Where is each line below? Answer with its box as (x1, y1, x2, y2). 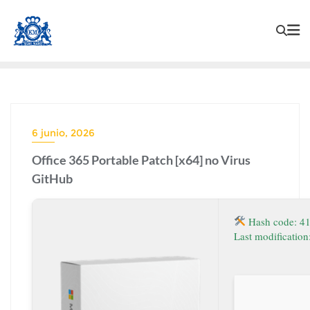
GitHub (32, 170, 73, 186)
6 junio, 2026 (32, 126, 95, 139)
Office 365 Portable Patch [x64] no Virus (32, 152, 250, 167)
